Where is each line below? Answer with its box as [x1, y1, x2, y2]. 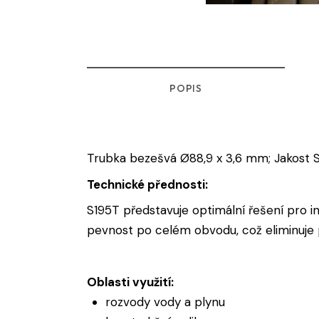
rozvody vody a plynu [105, 294, 225, 310]
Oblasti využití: [87, 274, 177, 291]
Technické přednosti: [87, 176, 211, 192]
